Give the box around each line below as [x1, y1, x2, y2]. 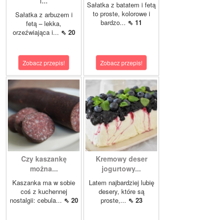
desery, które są [98, 187, 144, 196]
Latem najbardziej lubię [88, 178, 154, 188]
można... [29, 164, 58, 174]
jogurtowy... [102, 164, 141, 174]
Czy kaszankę [21, 154, 67, 164]
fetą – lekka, [26, 19, 61, 28]
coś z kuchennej [20, 187, 67, 196]
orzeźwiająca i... [12, 27, 61, 37]
